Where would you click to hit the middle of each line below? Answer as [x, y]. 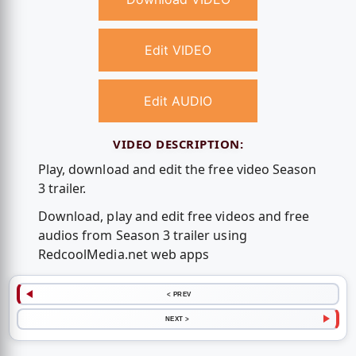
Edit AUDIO [178, 101]
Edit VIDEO [178, 50]
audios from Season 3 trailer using [142, 236]
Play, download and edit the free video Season [177, 170]
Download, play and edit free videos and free [174, 217]
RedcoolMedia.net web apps [124, 255]
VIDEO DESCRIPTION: [178, 143]
